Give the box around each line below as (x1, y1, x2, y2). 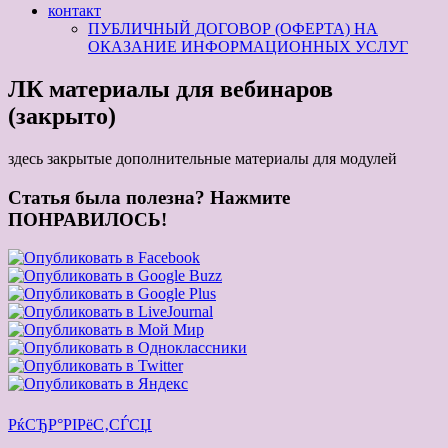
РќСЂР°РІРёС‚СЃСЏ (8, 416, 152, 434)
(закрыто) (8, 103, 116, 130)
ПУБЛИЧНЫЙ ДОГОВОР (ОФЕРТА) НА (88, 20, 378, 38)
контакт (48, 2, 101, 20)
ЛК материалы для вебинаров (8, 76, 333, 103)
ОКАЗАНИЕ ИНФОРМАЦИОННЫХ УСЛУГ (88, 38, 408, 56)
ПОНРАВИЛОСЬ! (8, 208, 167, 230)
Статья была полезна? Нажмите (8, 186, 290, 208)
